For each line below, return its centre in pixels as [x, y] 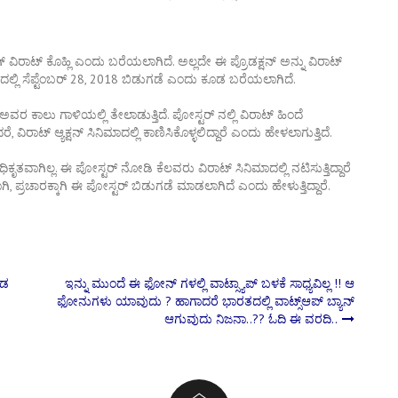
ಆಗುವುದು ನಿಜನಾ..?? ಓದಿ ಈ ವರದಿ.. [251, 318]
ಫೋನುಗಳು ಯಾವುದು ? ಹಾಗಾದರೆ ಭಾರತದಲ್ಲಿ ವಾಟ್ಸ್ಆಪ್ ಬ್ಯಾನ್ [206, 301]
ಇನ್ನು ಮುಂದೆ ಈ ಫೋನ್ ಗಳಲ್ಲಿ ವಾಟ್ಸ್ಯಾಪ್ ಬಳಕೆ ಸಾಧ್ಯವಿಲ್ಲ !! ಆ [210, 283]
